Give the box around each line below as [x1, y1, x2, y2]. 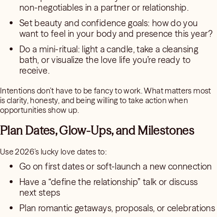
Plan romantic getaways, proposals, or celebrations [19, 202, 215, 214]
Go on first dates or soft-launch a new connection [19, 161, 212, 172]
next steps [19, 187, 61, 198]
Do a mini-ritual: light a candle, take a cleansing [19, 44, 198, 55]
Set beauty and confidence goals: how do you [19, 17, 198, 29]
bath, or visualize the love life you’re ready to [19, 54, 191, 65]
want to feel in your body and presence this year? [19, 28, 213, 39]
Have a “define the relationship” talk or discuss [19, 176, 198, 187]
